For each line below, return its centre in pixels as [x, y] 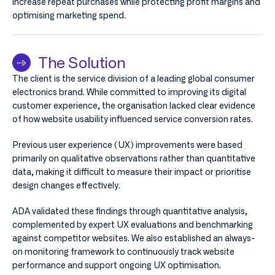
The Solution [82, 63]
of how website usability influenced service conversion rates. [133, 119]
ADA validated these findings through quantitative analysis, [130, 211]
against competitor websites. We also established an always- [134, 238]
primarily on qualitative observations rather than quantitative [134, 158]
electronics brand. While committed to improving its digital [129, 92]
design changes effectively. [66, 185]
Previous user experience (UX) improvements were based [127, 145]
